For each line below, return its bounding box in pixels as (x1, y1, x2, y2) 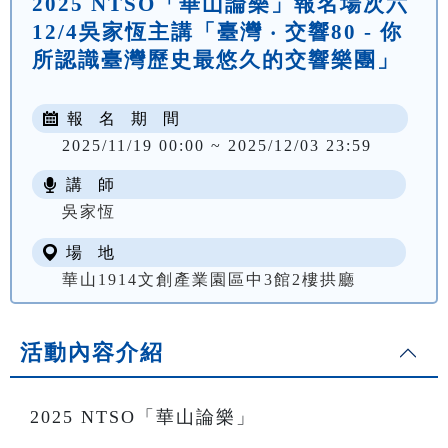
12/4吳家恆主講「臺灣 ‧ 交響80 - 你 (32, 20, 403, 44)
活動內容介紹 (20, 340, 164, 366)
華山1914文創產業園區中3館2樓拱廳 (62, 271, 356, 289)
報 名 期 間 (63, 110, 179, 128)
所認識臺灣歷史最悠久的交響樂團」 (32, 48, 400, 72)
